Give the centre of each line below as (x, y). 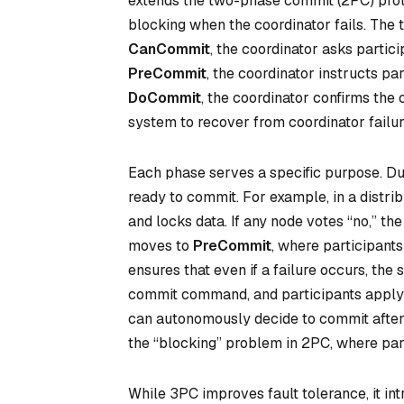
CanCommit (169, 49)
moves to (161, 245)
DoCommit (165, 98)
